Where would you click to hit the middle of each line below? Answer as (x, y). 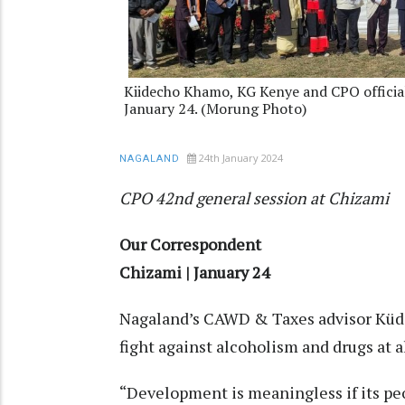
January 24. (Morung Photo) (215, 108)
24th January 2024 (241, 157)
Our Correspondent (190, 244)
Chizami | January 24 (195, 272)
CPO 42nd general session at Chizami (254, 198)
